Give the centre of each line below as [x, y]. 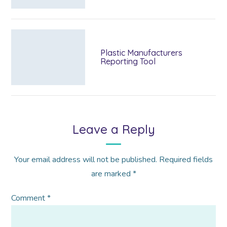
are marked [112, 174]
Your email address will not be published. [86, 160]
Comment [29, 198]
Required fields [186, 160]
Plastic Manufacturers [142, 53]
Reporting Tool [128, 62]
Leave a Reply [113, 129]
